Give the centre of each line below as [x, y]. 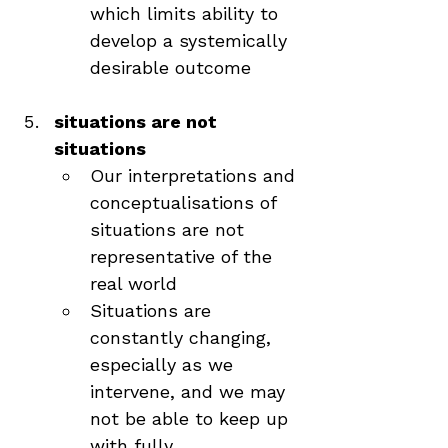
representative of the [184, 256]
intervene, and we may [190, 391]
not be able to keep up [192, 418]
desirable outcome [170, 67]
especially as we [164, 364]
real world [133, 283]
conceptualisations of [186, 202]
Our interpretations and [195, 175]
